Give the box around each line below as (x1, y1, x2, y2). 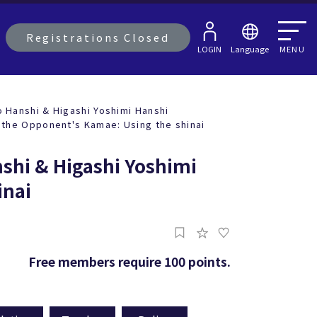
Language (231, 42, 269, 54)
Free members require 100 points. (28, 253, 231, 271)
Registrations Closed (25, 30, 170, 45)
